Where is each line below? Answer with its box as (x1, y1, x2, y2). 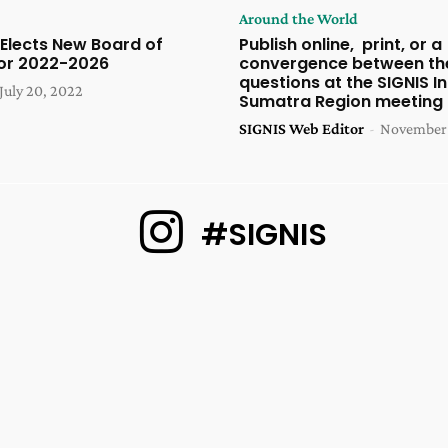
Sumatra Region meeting (239, 90, 443, 114)
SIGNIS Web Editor (239, 120, 364, 138)
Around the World (239, 10, 358, 28)
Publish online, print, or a (239, 33, 442, 57)
